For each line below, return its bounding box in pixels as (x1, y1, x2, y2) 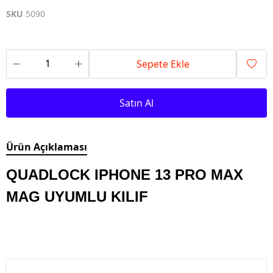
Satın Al (119, 96, 154, 110)
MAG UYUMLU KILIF (6, 188, 148, 205)
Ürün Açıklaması (6, 140, 87, 154)
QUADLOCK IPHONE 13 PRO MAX (6, 166, 243, 183)
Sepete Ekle (136, 57, 190, 71)
